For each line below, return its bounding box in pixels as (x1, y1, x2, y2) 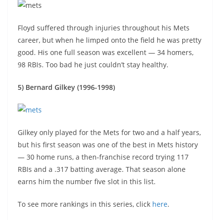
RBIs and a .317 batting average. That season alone (18, 165, 186, 174)
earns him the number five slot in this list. (18, 177, 156, 186)
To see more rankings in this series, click (18, 199, 150, 209)
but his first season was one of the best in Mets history (18, 140, 198, 149)
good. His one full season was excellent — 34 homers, (18, 48, 193, 57)
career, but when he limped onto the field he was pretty (18, 35, 201, 45)
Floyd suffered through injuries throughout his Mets (18, 23, 190, 32)
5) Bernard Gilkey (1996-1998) (18, 82, 115, 92)
